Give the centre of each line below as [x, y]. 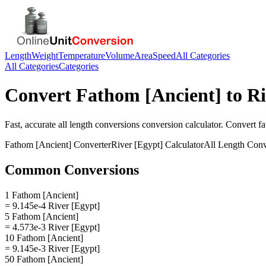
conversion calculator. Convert [199, 124]
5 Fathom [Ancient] [42, 216]
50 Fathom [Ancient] [44, 259]
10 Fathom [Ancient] [44, 237]
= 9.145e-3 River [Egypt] [52, 248]
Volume [120, 56]
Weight [45, 56]
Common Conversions [72, 170]
